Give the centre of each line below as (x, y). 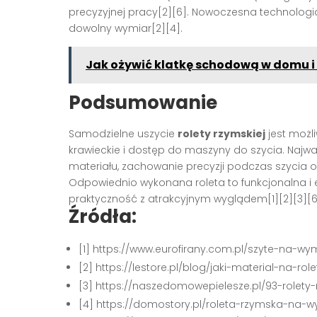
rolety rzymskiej (221, 133)
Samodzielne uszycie (123, 133)
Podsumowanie (143, 102)
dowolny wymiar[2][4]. (126, 28)
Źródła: (103, 216)
